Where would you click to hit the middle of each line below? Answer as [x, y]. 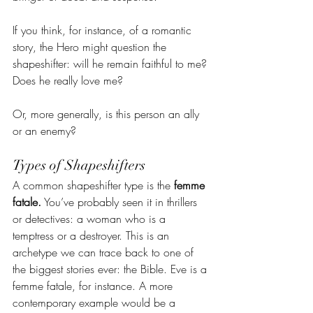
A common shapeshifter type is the [93, 185]
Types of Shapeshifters [79, 165]
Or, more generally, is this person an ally [108, 114]
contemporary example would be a [96, 303]
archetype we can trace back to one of [105, 252]
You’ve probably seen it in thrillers [121, 202]
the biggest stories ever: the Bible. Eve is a [111, 269]
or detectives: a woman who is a [91, 219]
